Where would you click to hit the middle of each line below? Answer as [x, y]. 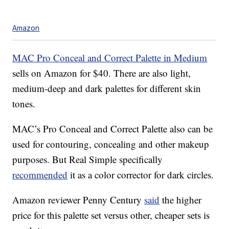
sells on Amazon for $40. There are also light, [102, 73]
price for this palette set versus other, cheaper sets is [111, 215]
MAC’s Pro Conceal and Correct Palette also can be [113, 129]
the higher [181, 200]
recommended [40, 175]
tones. [24, 104]
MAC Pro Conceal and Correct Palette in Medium [110, 58]
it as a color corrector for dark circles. [141, 175]
